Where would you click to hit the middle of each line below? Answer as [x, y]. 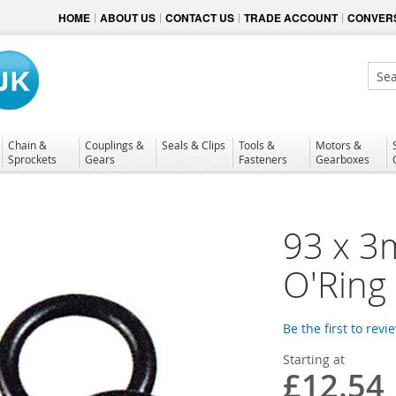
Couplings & [114, 145]
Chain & [27, 145]
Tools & [257, 145]
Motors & [339, 145]
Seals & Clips [194, 145]
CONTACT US [200, 18]
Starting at [314, 359]
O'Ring [335, 284]
